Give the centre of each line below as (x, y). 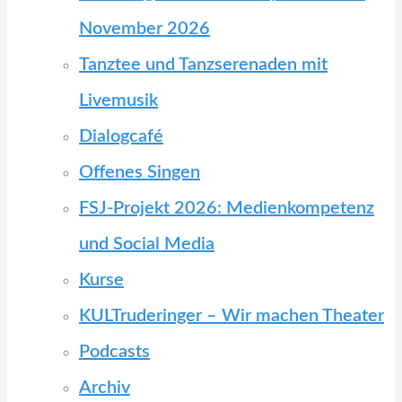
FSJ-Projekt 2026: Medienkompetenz (227, 208)
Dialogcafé (121, 136)
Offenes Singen (140, 172)
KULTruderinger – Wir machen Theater (232, 316)
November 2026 (144, 29)
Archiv (105, 388)
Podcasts (114, 352)
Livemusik (118, 100)
